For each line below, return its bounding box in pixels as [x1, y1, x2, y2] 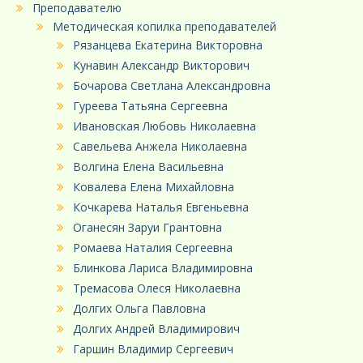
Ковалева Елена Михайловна [73, 179, 234, 195]
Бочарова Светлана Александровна [73, 78, 271, 94]
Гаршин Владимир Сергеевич [73, 341, 233, 357]
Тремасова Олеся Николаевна [73, 280, 241, 297]
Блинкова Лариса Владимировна [73, 260, 253, 276]
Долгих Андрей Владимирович [73, 321, 240, 337]
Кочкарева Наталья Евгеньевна [73, 199, 249, 216]
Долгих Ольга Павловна [73, 301, 206, 317]
